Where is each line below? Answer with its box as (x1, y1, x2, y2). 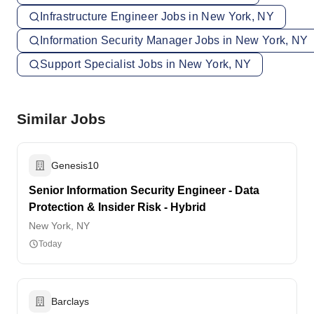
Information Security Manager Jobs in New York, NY (40, 34, 308, 46)
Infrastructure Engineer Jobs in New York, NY (40, 11, 275, 22)
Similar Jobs (17, 111, 106, 127)
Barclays (51, 296, 89, 307)
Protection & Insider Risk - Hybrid (29, 201, 206, 213)
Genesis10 (51, 160, 99, 171)
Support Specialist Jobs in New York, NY (40, 58, 252, 70)
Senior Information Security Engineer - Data (29, 184, 259, 196)
